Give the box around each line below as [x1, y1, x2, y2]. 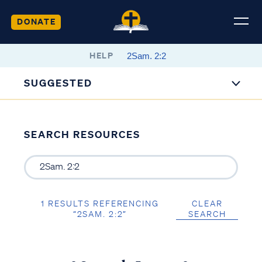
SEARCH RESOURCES [23, 128, 140, 140]
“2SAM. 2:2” [73, 208, 127, 219]
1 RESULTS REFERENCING [41, 198, 159, 209]
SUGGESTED [24, 77, 93, 89]
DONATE [16, 15, 56, 27]
